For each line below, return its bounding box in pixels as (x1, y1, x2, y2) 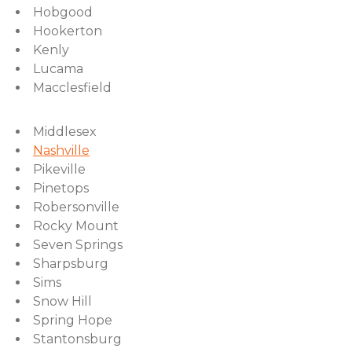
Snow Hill (33, 294, 92, 309)
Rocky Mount (33, 218, 119, 233)
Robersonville (33, 200, 119, 214)
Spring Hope (33, 313, 112, 328)
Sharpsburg (33, 256, 108, 271)
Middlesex (33, 124, 97, 139)
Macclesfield (33, 80, 112, 95)
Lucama (33, 61, 83, 76)
